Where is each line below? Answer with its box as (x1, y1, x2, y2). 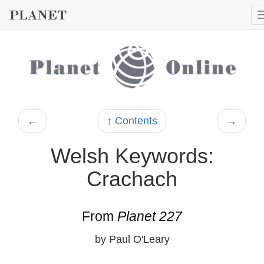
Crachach (87, 166, 177, 191)
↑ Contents (107, 114, 157, 127)
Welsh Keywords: (50, 143, 214, 168)
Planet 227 (117, 208, 182, 224)
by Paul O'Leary (94, 233, 170, 245)
